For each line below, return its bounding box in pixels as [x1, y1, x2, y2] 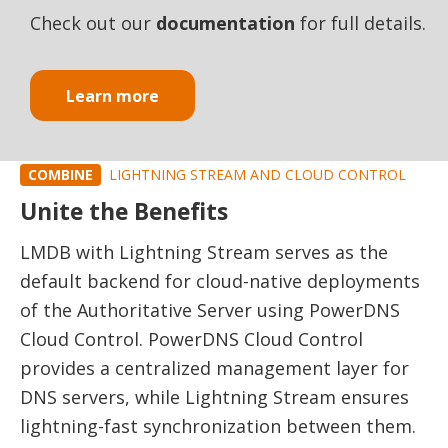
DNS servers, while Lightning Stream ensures [20, 384, 409, 409]
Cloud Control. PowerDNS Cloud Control [20, 326, 363, 351]
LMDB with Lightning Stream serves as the [20, 239, 388, 264]
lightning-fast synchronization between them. [20, 413, 416, 438]
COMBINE [28, 164, 93, 184]
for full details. [295, 11, 426, 36]
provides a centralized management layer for [20, 355, 409, 380]
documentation [156, 11, 295, 36]
